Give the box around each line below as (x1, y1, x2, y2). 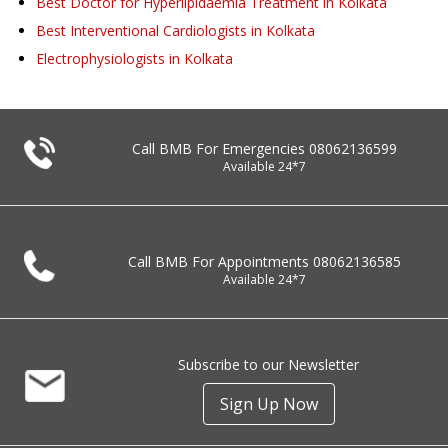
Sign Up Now (219, 393, 318, 416)
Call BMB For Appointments (127, 252, 313, 272)
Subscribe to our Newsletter (178, 355, 360, 375)
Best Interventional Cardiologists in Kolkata (36, 21, 315, 41)
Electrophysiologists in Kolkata (36, 49, 233, 69)
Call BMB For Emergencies (131, 139, 309, 159)
